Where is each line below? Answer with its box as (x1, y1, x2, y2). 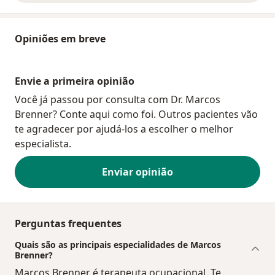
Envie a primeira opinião (15, 74, 134, 88)
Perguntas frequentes (15, 217, 122, 231)
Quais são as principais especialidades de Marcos (15, 239, 221, 251)
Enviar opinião (102, 165, 173, 179)
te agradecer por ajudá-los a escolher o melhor (15, 122, 233, 136)
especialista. (15, 137, 71, 151)
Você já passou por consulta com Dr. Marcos (15, 93, 220, 107)
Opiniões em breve (15, 32, 106, 46)
